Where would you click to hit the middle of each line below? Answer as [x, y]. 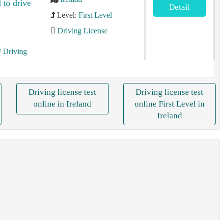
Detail [180, 7]
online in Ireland [62, 104]
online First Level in [169, 104]
